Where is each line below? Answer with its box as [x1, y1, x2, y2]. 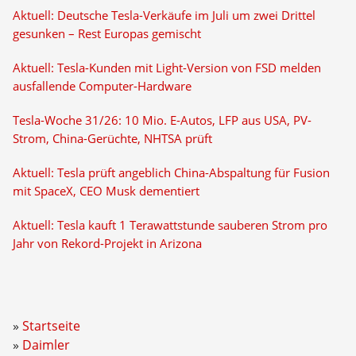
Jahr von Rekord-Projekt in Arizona [12, 236, 202, 251]
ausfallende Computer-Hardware [12, 79, 192, 94]
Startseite [21, 317, 80, 335]
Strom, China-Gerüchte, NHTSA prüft [12, 131, 212, 146]
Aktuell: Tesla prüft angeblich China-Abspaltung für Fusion [12, 165, 330, 180]
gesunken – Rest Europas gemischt [12, 26, 201, 41]
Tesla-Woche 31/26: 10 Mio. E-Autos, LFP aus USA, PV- [12, 113, 311, 128]
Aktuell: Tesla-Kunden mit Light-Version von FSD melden [12, 60, 321, 75]
